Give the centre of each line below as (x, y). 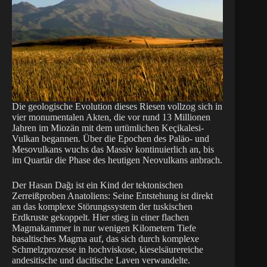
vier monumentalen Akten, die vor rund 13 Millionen (111, 117)
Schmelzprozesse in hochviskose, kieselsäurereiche (108, 250)
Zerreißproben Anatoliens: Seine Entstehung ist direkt (112, 196)
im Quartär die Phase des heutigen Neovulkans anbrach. (117, 160)
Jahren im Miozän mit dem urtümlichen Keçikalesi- (108, 128)
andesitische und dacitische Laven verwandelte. (101, 260)
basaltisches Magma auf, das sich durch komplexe (105, 239)
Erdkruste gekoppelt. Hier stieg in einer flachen (100, 218)
